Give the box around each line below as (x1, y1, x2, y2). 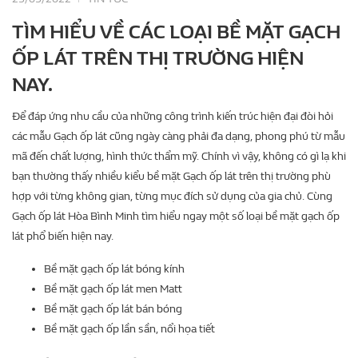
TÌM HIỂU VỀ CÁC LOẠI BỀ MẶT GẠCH (12, 21, 340, 44)
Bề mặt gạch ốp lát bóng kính (44, 262, 185, 276)
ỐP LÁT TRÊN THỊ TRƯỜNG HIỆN (12, 47, 304, 70)
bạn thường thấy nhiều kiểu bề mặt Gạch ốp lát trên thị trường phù (12, 169, 331, 184)
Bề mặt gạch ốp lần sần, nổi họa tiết (44, 322, 215, 336)
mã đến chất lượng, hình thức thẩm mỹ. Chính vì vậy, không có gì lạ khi (12, 149, 346, 164)
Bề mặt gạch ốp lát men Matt (44, 282, 182, 296)
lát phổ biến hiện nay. (12, 229, 113, 244)
